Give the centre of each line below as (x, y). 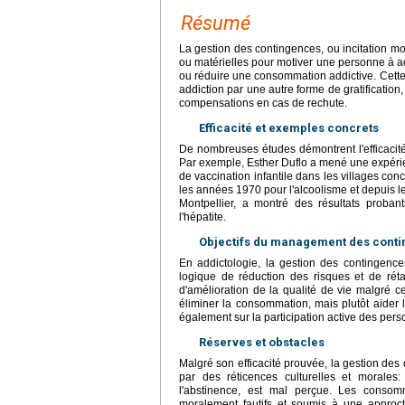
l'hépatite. (202, 217)
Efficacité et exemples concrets (289, 128)
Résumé (216, 24)
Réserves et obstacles (262, 343)
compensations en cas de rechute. (263, 104)
